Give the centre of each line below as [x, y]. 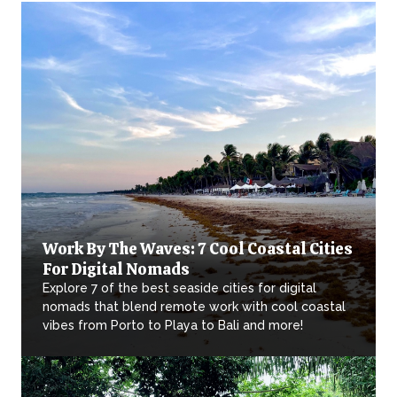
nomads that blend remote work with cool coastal [194, 307]
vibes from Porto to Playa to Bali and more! [173, 326]
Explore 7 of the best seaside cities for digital [179, 288]
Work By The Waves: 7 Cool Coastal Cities [198, 249]
